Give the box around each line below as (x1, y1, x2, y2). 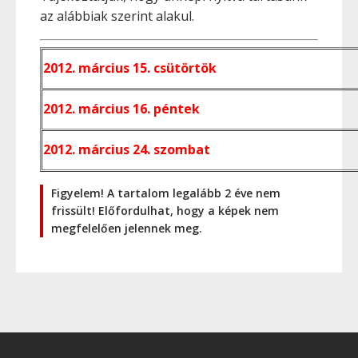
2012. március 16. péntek (43, 100, 200, 117)
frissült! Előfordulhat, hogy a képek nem (51, 203, 279, 218)
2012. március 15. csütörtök (43, 59, 217, 77)
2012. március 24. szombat (43, 141, 210, 158)
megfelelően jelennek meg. (51, 221, 202, 236)
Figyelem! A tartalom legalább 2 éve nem (51, 185, 280, 201)
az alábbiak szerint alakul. (40, 7, 194, 25)
